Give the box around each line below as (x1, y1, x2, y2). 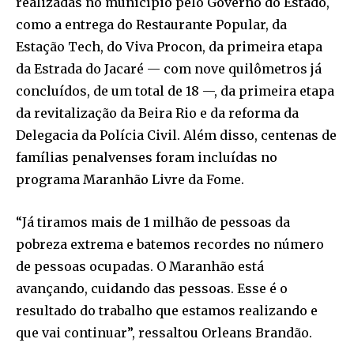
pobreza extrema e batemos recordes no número (16, 236, 324, 253)
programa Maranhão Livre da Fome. (16, 171, 244, 188)
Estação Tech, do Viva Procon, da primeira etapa (16, 39, 322, 55)
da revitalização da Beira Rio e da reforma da (16, 105, 299, 122)
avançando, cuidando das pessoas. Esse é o (16, 281, 288, 297)
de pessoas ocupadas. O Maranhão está (16, 258, 264, 275)
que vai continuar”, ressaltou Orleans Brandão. (16, 325, 312, 341)
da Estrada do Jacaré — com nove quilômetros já (16, 61, 322, 77)
